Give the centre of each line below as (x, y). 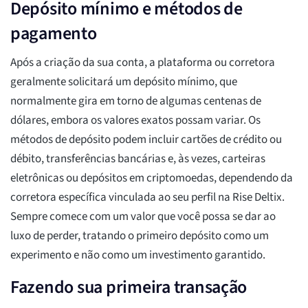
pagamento (54, 34)
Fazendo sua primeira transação (129, 287)
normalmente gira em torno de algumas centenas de (136, 101)
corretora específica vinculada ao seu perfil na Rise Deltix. (147, 198)
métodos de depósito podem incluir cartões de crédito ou (146, 140)
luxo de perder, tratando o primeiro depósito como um (140, 236)
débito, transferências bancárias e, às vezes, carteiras (138, 159)
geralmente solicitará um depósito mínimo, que (124, 82)
